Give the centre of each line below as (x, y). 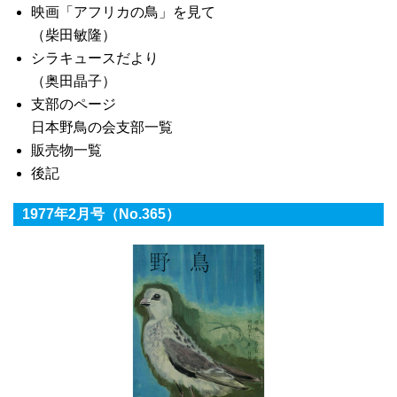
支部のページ (74, 104)
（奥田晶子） (74, 81)
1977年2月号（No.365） (101, 214)
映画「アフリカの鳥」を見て (123, 12)
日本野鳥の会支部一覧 (102, 127)
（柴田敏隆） (74, 35)
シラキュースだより (95, 58)
